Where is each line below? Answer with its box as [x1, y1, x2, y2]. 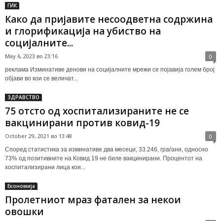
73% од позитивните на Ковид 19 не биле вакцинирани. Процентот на [5, 154, 202, 162]
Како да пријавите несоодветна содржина [5, 12, 213, 26]
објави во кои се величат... [5, 74, 78, 82]
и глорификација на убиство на [5, 24, 161, 37]
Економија [7, 182, 35, 189]
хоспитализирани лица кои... [5, 163, 85, 171]
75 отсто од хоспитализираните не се [5, 104, 189, 117]
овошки [5, 205, 44, 218]
